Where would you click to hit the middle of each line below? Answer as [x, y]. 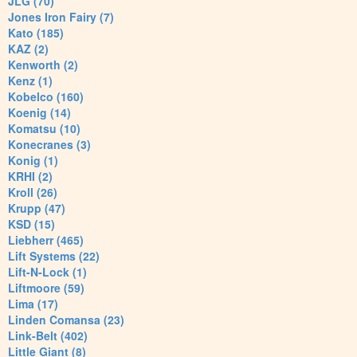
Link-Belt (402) [48, 336]
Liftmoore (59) [46, 288]
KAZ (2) [28, 49]
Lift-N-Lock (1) [47, 272]
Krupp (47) [37, 208]
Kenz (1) [30, 81]
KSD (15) [31, 224]
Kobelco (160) [46, 97]
